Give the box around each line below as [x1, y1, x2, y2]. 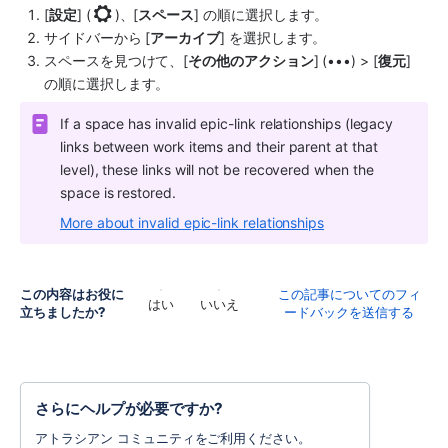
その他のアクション [188, 52, 314, 69]
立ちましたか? [20, 304, 106, 321]
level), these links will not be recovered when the [60, 161, 374, 179]
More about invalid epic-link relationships [60, 214, 325, 232]
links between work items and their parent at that [60, 138, 378, 156]
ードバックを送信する [284, 304, 415, 321]
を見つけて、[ [99, 52, 189, 69]
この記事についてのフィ [277, 286, 421, 303]
